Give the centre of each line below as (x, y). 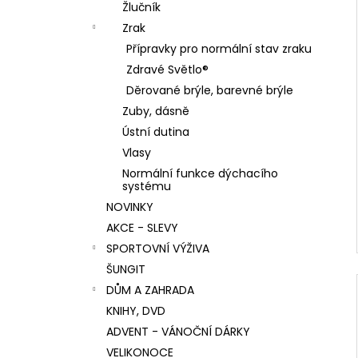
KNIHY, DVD (136, 311)
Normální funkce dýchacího (200, 173)
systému (147, 186)
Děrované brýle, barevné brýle (210, 90)
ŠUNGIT (126, 269)
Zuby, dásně (156, 111)
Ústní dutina (156, 132)
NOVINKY (130, 207)
